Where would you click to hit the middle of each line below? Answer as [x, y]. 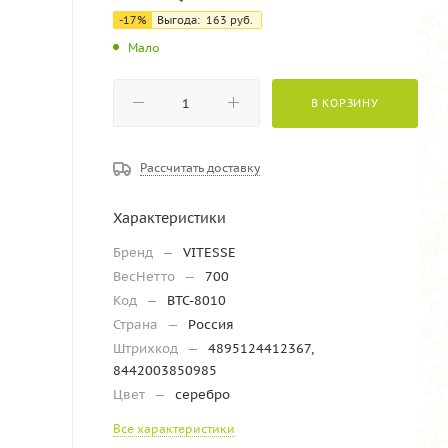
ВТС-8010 [196, 300]
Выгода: [180, 20]
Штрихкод [147, 348]
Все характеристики [174, 428]
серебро [202, 394]
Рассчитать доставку [200, 167]
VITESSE [209, 252]
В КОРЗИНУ [344, 102]
